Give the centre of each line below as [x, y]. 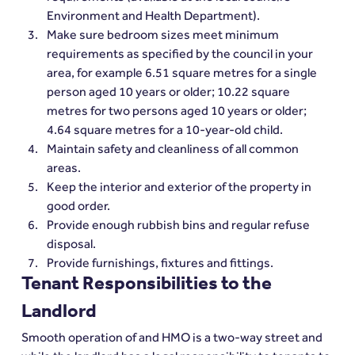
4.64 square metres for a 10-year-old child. [164, 129]
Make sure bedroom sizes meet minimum [164, 34]
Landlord [59, 313]
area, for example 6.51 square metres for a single [183, 72]
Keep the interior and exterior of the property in [180, 186]
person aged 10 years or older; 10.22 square [169, 91]
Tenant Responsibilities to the [148, 286]
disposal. [71, 243]
